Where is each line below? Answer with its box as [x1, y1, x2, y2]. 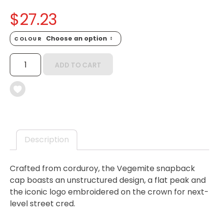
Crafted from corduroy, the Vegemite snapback [10, 162, 195, 174]
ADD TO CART [55, 60, 102, 70]
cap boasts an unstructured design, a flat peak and [10, 174, 206, 186]
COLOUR [14, 35, 44, 43]
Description [24, 134, 69, 146]
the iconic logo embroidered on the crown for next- [10, 186, 209, 197]
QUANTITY [9, 80, 44, 88]
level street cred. [10, 197, 75, 209]
